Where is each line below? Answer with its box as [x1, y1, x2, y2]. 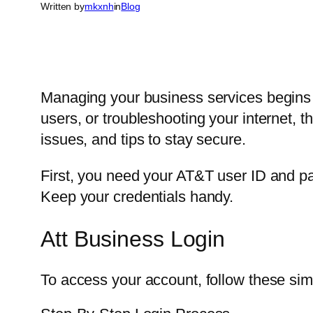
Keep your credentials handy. [41, 188, 234, 206]
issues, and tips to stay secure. [41, 131, 246, 149]
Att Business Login [41, 226, 226, 252]
